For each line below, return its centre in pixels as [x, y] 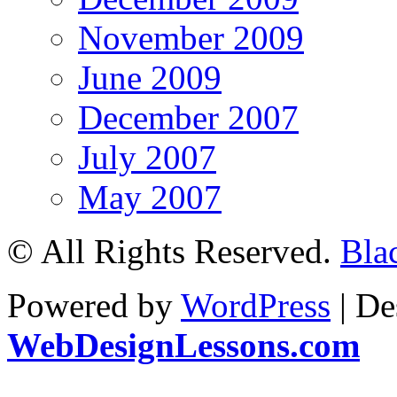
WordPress [256, 306]
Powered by [94, 306]
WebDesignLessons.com [183, 346]
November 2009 [191, 38]
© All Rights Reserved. [174, 252]
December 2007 [188, 118]
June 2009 [150, 78]
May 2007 [150, 198]
